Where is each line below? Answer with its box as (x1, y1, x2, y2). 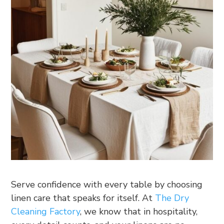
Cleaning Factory (11, 205, 80, 217)
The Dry (155, 191, 189, 204)
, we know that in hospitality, (80, 205, 198, 217)
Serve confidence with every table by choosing (11, 178, 203, 190)
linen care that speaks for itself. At (11, 191, 155, 204)
